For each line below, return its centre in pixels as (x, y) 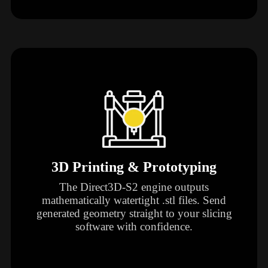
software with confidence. (134, 227)
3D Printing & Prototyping (134, 167)
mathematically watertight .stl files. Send (134, 200)
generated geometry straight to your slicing (134, 214)
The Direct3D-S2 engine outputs (134, 187)
